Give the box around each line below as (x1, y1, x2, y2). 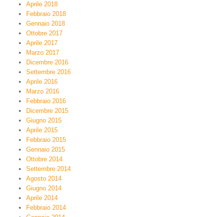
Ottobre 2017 (26, 30, 62, 37)
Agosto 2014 (26, 175, 62, 182)
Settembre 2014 (26, 165, 71, 172)
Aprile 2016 (26, 78, 58, 85)
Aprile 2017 (26, 39, 58, 46)
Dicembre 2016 (26, 59, 68, 66)
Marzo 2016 (26, 88, 59, 95)
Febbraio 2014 (26, 204, 66, 211)
